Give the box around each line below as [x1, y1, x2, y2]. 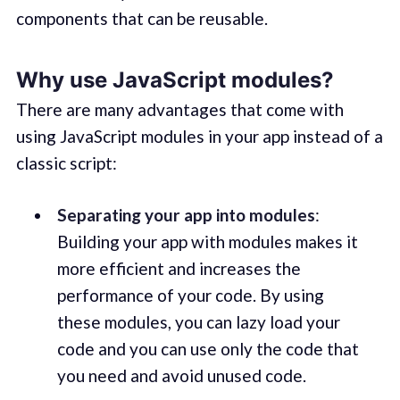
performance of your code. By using [56, 285, 324, 306]
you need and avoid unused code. [56, 365, 306, 387]
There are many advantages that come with [15, 98, 344, 120]
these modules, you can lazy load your [56, 312, 340, 333]
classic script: [15, 152, 117, 173]
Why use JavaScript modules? [15, 67, 334, 94]
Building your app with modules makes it [56, 231, 358, 253]
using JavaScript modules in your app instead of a [15, 125, 383, 146]
